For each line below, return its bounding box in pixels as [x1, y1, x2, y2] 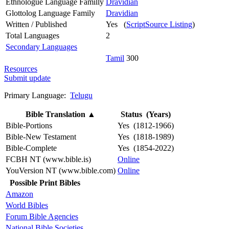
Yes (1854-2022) [118, 143, 174, 152]
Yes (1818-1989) [118, 132, 174, 141]
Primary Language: [4, 90, 70, 100]
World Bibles [6, 200, 48, 210]
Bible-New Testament [6, 132, 76, 141]
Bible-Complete [6, 143, 57, 152]
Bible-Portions [6, 121, 52, 130]
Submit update [4, 73, 51, 82]
